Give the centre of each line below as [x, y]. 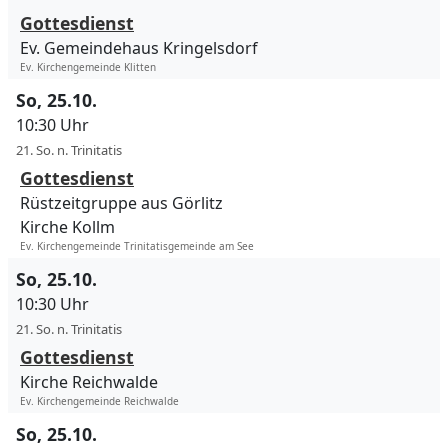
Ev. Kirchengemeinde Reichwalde [99, 401]
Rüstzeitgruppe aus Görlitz [121, 203]
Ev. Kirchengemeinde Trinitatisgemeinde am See [137, 246]
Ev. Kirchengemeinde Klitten [88, 67]
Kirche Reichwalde [89, 382]
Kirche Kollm [67, 227]
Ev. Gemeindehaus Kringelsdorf [139, 48]
